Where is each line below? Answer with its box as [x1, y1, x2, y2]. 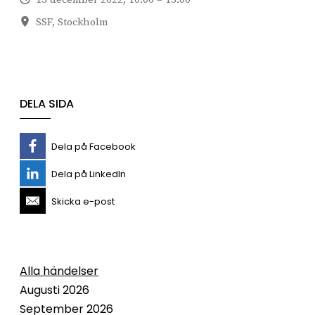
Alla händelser [20, 263, 98, 279]
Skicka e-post [51, 195, 115, 208]
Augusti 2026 [20, 282, 89, 298]
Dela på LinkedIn [51, 167, 126, 181]
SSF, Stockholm [35, 15, 108, 29]
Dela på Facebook [51, 140, 136, 153]
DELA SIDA [20, 95, 74, 112]
